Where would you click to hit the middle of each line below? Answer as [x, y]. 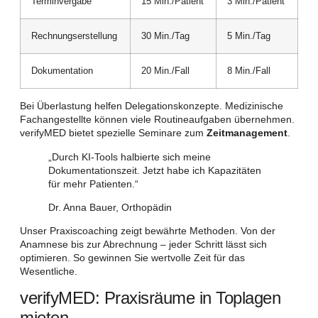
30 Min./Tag [165, 37]
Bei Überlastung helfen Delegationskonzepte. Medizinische [152, 106]
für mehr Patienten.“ [93, 183]
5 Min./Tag [249, 37]
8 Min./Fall [249, 71]
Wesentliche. [49, 272]
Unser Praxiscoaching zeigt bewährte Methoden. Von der [148, 231]
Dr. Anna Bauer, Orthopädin [110, 208]
